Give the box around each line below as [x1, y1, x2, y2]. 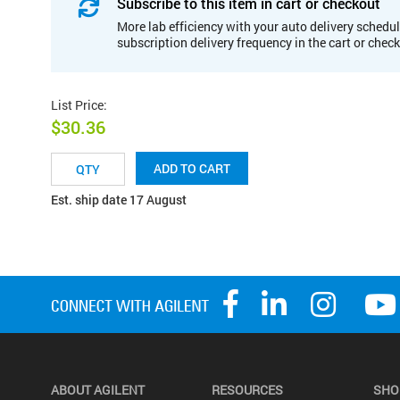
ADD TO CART [154, 160, 230, 178]
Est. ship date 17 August [51, 191, 187, 209]
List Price [51, 96, 104, 113]
